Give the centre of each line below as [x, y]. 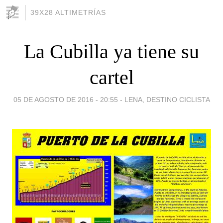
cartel [111, 77]
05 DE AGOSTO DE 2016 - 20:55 [65, 99]
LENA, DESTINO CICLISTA [167, 99]
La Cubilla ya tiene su [111, 51]
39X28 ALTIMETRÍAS [68, 12]
